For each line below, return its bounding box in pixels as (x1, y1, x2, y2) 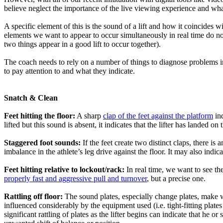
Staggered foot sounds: (4, 138, 81, 147)
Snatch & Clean (4, 94, 58, 102)
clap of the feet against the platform (103, 111, 213, 120)
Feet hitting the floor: (4, 111, 75, 120)
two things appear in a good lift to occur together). (4, 40, 161, 48)
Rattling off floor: (4, 192, 65, 201)
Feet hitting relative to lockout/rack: (4, 165, 126, 174)
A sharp (75, 111, 103, 120)
